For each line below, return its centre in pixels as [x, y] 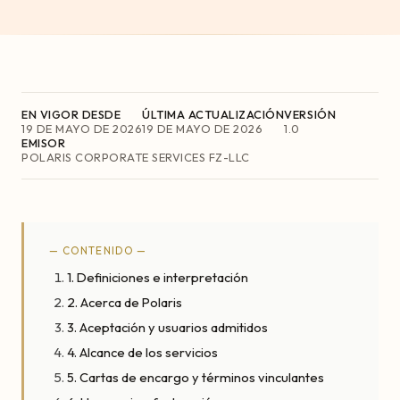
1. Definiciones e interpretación [158, 277]
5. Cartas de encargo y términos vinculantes [196, 377]
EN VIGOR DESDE [71, 114]
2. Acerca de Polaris [125, 302]
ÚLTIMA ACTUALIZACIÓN [213, 114]
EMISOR [44, 143]
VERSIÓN [310, 114]
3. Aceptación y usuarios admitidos [167, 327]
